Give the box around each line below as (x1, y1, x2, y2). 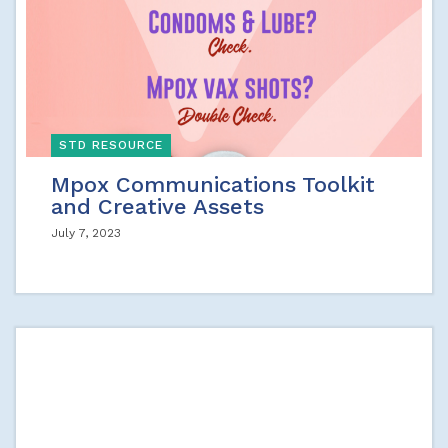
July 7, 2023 (51, 226, 121, 240)
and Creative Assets (51, 194, 264, 219)
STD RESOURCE (59, 137, 163, 152)
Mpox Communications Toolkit (51, 172, 375, 197)
